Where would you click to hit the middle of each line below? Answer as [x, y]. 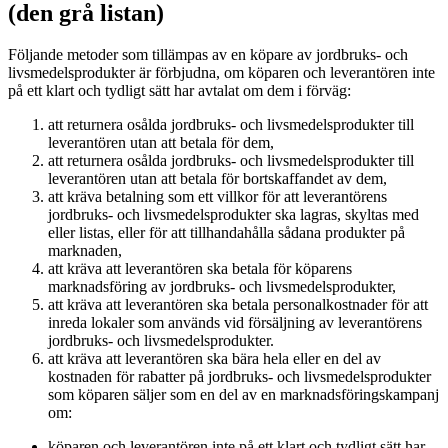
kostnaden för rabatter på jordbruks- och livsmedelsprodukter [239, 377]
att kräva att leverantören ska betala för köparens [200, 269]
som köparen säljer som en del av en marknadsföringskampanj [243, 395]
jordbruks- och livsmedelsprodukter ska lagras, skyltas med [233, 215]
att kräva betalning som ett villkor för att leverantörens [217, 197]
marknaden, [85, 251]
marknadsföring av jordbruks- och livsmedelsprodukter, [224, 287]
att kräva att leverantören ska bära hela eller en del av [214, 359]
